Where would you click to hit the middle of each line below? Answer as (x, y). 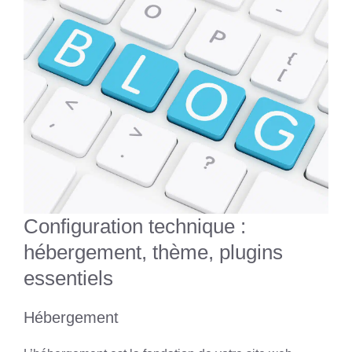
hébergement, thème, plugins (153, 252)
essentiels (68, 278)
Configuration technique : (135, 226)
